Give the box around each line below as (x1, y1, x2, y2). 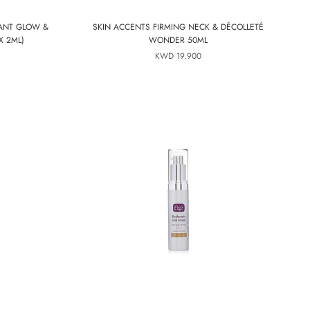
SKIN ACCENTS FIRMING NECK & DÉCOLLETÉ (93, 21, 264, 33)
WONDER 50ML (149, 34, 208, 46)
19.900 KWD (176, 50, 201, 62)
